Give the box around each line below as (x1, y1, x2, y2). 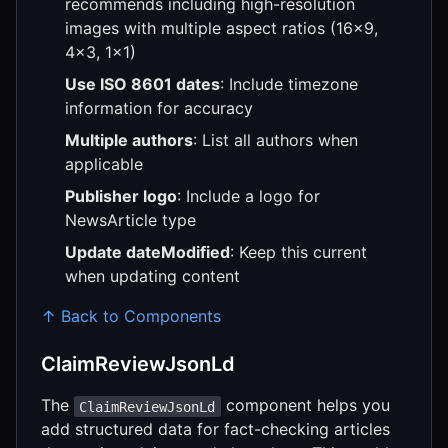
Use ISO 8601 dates (65, 74, 220, 95)
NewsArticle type (65, 210, 196, 231)
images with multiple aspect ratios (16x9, (65, 18, 378, 39)
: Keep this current (230, 242, 367, 263)
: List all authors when (193, 130, 358, 151)
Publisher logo (65, 186, 177, 207)
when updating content (65, 266, 240, 287)
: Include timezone (220, 74, 358, 95)
